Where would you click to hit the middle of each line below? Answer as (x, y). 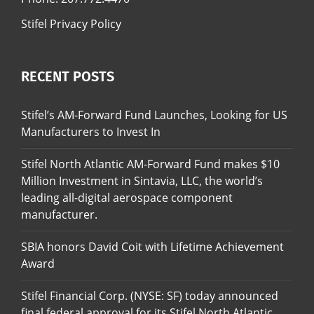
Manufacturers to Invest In (91, 131)
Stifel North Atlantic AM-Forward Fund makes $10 (150, 164)
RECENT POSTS (68, 76)
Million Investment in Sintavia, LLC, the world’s (142, 180)
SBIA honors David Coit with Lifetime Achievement (152, 246)
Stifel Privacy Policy (71, 23)
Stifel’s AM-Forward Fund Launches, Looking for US (154, 115)
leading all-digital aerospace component (127, 197)
